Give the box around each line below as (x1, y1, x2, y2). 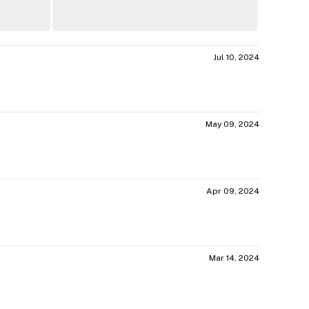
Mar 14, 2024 (209, 253, 259, 263)
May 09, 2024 (206, 119, 259, 130)
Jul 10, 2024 (213, 52, 259, 63)
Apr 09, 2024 (206, 186, 259, 197)
